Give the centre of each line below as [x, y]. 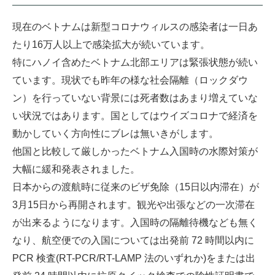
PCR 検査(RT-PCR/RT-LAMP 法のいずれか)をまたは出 [134, 258]
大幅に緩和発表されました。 [76, 169]
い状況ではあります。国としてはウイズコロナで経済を [135, 116]
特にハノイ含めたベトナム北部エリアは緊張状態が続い [135, 62]
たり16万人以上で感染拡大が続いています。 [111, 45]
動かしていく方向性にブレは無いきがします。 [115, 134]
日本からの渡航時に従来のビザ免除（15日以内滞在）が [136, 187]
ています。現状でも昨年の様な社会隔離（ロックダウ [130, 80]
